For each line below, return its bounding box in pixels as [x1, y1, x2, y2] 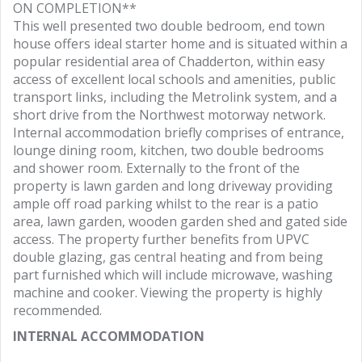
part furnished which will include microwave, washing [13, 266, 333, 284]
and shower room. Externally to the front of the [13, 159, 300, 177]
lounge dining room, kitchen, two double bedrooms [13, 141, 324, 159]
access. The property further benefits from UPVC [13, 230, 309, 248]
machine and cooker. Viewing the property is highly [13, 284, 322, 301]
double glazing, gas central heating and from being [13, 248, 323, 266]
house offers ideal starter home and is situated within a [13, 35, 347, 53]
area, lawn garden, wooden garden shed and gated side [13, 213, 347, 230]
